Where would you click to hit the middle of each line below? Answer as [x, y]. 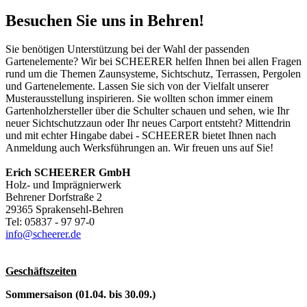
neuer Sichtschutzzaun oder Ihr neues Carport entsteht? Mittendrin [148, 123]
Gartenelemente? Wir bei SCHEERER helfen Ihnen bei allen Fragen [153, 62]
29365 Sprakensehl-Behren [64, 210]
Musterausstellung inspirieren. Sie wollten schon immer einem [139, 99]
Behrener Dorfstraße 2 [54, 197]
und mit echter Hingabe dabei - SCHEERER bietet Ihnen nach [141, 136]
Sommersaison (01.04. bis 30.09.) [81, 295]
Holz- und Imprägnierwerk [63, 185]
